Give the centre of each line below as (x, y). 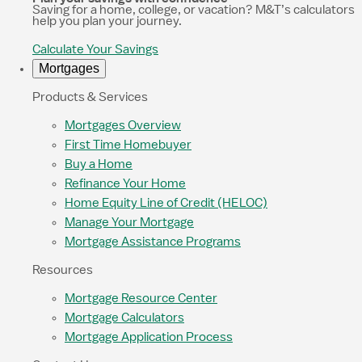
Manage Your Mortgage (129, 222)
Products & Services (90, 97)
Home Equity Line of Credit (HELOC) (166, 203)
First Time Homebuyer (128, 145)
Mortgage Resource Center (141, 298)
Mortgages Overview (123, 125)
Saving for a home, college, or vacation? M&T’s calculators (194, 10)
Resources (63, 270)
